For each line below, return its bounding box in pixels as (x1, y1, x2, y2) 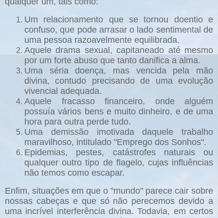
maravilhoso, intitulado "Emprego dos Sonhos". (24, 137, 206, 147)
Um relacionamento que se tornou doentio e (24, 15, 213, 25)
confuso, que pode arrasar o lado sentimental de (24, 25, 213, 35)
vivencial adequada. (24, 86, 102, 96)
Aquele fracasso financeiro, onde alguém (24, 96, 213, 107)
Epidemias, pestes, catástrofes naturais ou (24, 147, 213, 158)
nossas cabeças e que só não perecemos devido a (5, 196, 213, 206)
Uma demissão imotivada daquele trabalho (24, 127, 213, 137)
